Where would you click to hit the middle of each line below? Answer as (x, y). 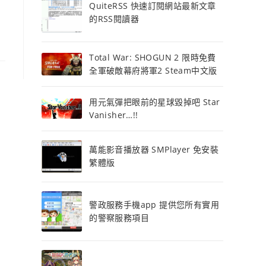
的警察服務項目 (119, 217)
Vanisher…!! (114, 115)
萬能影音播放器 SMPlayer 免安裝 (154, 150)
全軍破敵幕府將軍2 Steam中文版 (153, 70)
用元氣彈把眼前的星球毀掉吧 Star (155, 102)
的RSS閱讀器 (114, 19)
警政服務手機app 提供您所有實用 (154, 204)
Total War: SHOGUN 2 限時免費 (153, 57)
